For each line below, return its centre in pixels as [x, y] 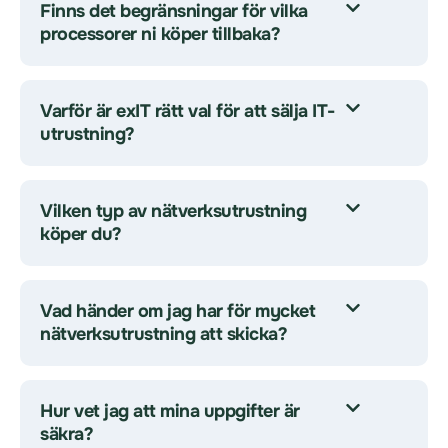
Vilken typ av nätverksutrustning [173, 211]
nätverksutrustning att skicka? [163, 334]
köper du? [81, 234]
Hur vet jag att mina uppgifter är [170, 411]
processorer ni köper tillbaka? [160, 34]
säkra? [66, 434]
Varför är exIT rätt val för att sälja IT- [187, 111]
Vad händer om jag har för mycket [177, 311]
